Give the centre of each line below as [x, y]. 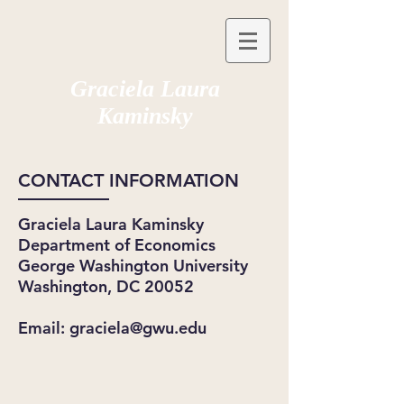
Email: [44, 328]
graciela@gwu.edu [138, 328]
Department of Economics [117, 245]
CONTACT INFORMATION [129, 180]
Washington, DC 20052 [106, 286]
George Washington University [133, 266]
